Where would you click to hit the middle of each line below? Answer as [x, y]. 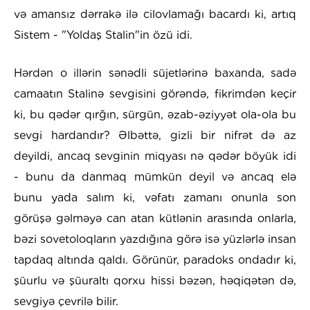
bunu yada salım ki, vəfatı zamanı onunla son [155, 198]
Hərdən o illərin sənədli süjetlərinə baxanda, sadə [155, 73]
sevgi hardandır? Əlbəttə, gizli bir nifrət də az [155, 136]
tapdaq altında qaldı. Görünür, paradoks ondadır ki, [155, 260]
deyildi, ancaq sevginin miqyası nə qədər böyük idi [155, 156]
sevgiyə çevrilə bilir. [66, 302]
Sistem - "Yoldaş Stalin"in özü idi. [103, 35]
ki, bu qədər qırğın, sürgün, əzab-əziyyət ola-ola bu [155, 115]
